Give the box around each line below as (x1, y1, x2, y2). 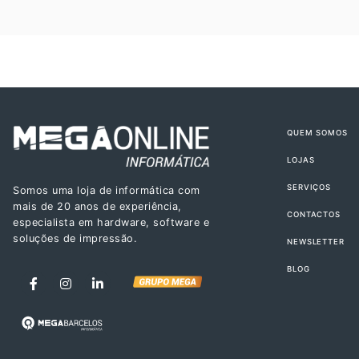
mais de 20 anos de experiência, (13, 200, 182, 213)
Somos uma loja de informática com (13, 184, 200, 197)
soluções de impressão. (13, 232, 137, 245)
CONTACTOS (287, 210, 341, 220)
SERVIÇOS (287, 183, 331, 192)
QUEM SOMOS (287, 128, 348, 138)
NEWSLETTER (287, 237, 345, 247)
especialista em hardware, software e (13, 216, 209, 229)
